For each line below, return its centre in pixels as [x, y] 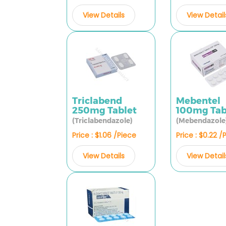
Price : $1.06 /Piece [104, 135]
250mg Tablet [104, 110]
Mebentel [199, 101]
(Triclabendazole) [102, 121]
